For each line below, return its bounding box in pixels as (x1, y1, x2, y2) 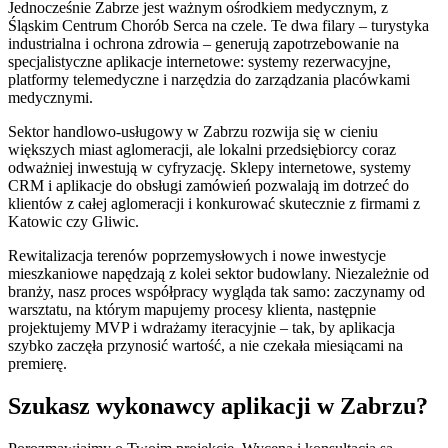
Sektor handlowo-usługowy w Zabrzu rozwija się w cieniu (8, 122, 378, 140)
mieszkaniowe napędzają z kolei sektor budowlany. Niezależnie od (8, 264, 429, 282)
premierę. (8, 354, 67, 372)
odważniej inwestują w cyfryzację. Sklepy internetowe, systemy (8, 158, 411, 176)
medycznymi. (8, 88, 93, 106)
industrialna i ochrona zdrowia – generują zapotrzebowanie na (8, 34, 399, 52)
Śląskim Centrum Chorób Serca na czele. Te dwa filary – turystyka (8, 16, 429, 34)
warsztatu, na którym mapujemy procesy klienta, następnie (8, 300, 376, 318)
